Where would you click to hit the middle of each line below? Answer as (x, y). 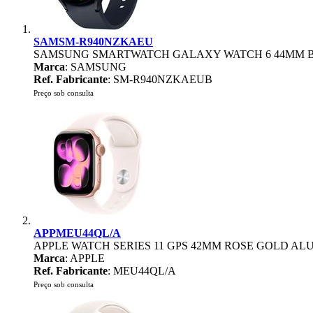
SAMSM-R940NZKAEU (93, 42)
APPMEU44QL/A (77, 233)
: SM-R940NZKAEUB (160, 79)
